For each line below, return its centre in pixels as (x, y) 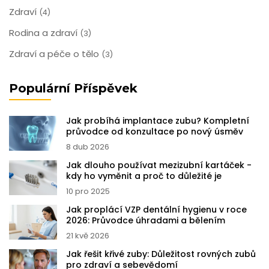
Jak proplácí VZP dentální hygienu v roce (156, 210)
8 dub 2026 (88, 147)
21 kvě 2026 (88, 236)
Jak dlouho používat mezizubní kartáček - (159, 165)
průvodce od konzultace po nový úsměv (155, 132)
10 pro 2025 (88, 192)
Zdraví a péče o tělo (55, 54)
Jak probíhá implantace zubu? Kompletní (158, 121)
